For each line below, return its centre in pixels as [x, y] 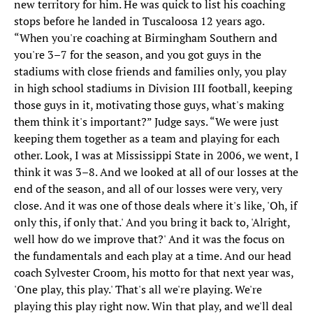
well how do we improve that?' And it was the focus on [150, 239]
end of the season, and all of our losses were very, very [148, 189]
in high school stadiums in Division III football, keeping [153, 88]
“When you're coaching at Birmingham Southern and [146, 38]
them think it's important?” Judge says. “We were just [146, 122]
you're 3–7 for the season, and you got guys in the [138, 55]
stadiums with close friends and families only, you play [150, 72]
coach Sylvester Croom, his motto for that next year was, [154, 273]
